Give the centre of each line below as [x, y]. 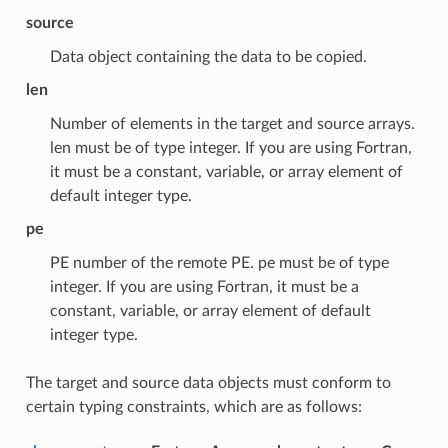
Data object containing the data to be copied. [208, 56]
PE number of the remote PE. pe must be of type [219, 262]
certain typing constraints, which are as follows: [193, 406]
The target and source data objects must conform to [208, 382]
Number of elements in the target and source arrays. [232, 123]
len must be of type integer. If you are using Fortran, [230, 147]
